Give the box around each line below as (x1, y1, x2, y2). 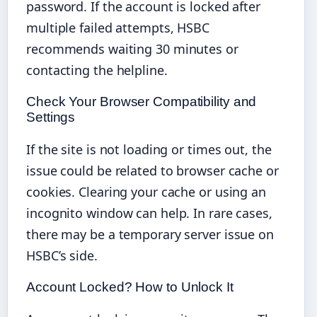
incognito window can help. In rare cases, (26, 204, 272, 221)
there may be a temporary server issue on (26, 225, 274, 243)
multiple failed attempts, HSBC (26, 18, 209, 36)
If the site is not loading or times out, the (26, 140, 272, 158)
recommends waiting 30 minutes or (26, 40, 238, 57)
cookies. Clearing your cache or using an (26, 183, 266, 200)
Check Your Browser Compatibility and (26, 93, 257, 109)
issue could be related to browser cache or (26, 161, 279, 179)
